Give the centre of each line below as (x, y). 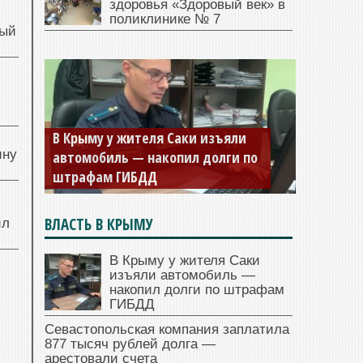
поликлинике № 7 (165, 19)
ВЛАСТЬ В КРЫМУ (99, 225)
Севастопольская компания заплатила (167, 330)
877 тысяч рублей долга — (130, 344)
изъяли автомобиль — (182, 275)
